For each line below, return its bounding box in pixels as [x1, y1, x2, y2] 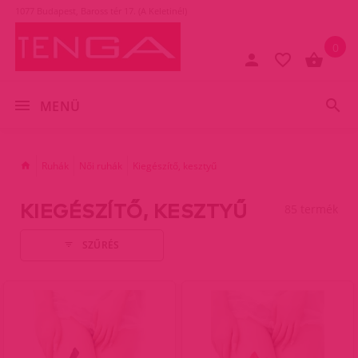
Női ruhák [79, 158, 122, 173]
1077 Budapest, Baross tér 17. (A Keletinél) [15, 5, 187, 17]
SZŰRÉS [82, 238, 120, 253]
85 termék [284, 201, 338, 217]
